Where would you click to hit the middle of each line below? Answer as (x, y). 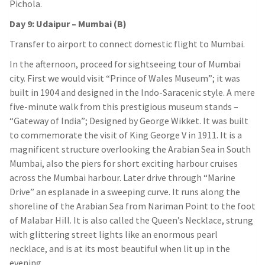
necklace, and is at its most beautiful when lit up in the (120, 249)
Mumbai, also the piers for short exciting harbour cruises (124, 164)
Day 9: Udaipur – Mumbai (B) (68, 24)
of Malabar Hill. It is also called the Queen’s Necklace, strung (131, 220)
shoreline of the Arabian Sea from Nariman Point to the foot (132, 206)
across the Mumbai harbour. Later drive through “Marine (122, 178)
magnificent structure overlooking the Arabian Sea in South (130, 149)
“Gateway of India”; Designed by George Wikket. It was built (129, 121)
